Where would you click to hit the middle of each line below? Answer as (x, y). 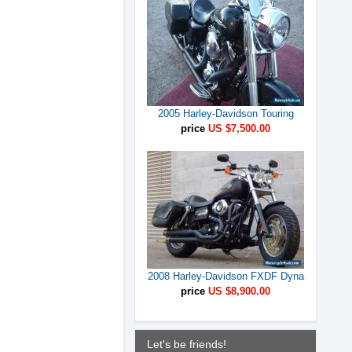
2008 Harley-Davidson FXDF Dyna (225, 276)
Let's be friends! (187, 344)
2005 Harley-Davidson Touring (225, 114)
